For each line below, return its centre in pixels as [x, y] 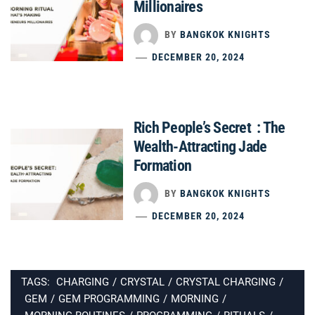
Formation [163, 165]
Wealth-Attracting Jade [200, 146]
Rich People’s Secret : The [210, 127]
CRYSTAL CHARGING [226, 282]
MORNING [195, 298]
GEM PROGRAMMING [109, 298]
